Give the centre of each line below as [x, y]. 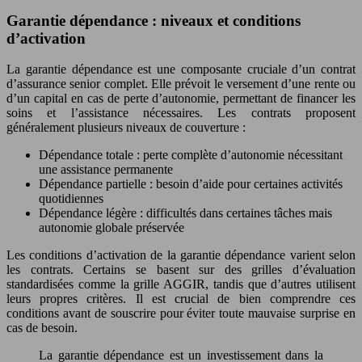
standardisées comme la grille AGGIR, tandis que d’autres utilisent [181, 284]
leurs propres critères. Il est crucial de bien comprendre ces [181, 299]
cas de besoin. [42, 328]
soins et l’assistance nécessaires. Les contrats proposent [181, 113]
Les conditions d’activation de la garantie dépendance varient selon [181, 255]
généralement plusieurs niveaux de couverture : [126, 128]
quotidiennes [71, 199]
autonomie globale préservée [112, 228]
